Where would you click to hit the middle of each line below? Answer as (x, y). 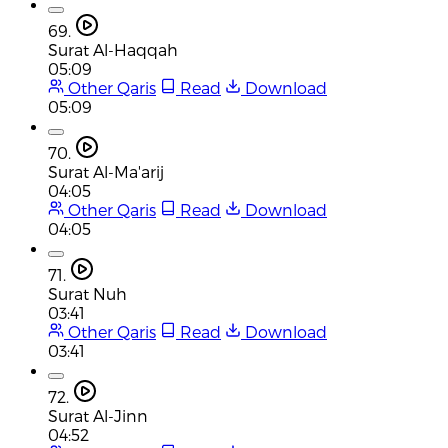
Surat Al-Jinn (98, 415)
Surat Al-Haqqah (113, 49)
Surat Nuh (87, 293)
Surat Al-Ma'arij (106, 171)
